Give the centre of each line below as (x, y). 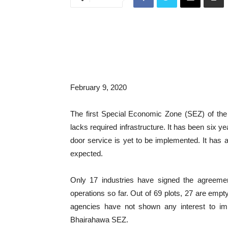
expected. (87, 153)
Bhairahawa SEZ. (99, 220)
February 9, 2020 (98, 87)
